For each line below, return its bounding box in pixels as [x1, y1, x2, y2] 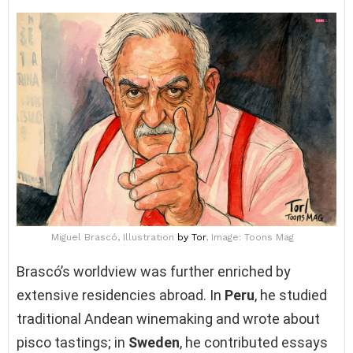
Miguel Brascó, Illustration [51, 231, 177, 243]
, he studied [255, 286, 327, 303]
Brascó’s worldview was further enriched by [17, 262, 291, 280]
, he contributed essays [180, 333, 328, 351]
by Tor [177, 231, 206, 243]
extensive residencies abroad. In [17, 286, 225, 303]
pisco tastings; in [17, 333, 128, 351]
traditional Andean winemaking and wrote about [17, 310, 320, 327]
